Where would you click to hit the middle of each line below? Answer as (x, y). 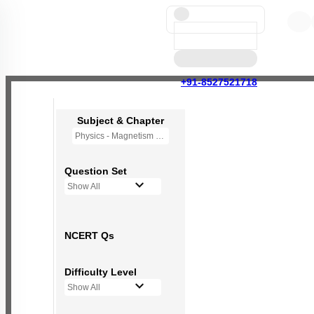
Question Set (96, 171)
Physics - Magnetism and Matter (160, 136)
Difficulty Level (101, 272)
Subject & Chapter (121, 121)
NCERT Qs (89, 235)
